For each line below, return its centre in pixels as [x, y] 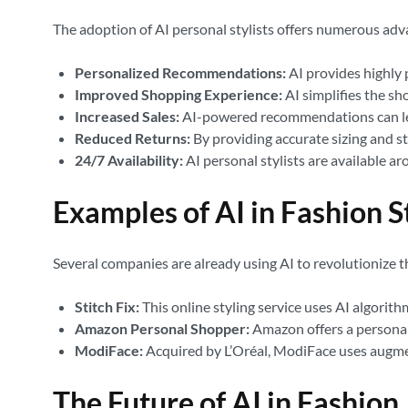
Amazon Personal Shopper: [162, 328]
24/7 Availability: [129, 160]
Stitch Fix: [107, 306]
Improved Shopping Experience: [178, 94]
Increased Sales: [127, 116]
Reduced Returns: [133, 138]
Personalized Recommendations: [180, 72]
